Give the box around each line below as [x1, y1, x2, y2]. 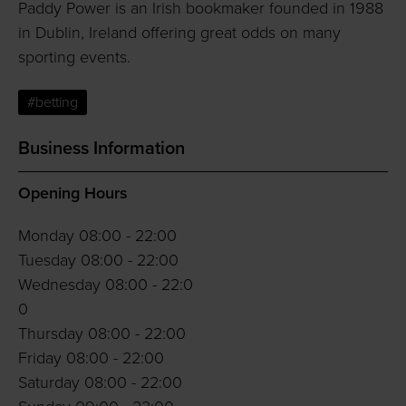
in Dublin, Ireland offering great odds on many [18, 23, 341, 43]
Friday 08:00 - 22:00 [18, 348, 164, 369]
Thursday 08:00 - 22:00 [18, 324, 186, 344]
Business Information [18, 138, 185, 160]
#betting [27, 93, 78, 112]
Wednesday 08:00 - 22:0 [18, 275, 193, 295]
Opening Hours [18, 183, 128, 204]
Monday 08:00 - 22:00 [18, 226, 177, 246]
